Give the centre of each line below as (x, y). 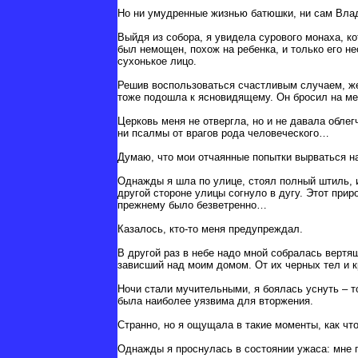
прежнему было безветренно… (192, 205)
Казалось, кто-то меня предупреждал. (210, 229)
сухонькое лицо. (157, 62)
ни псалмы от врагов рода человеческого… (223, 133)
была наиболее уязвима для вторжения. (215, 301)
